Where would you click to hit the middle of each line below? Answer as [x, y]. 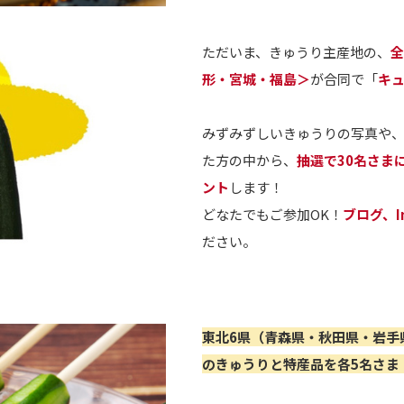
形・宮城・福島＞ [256, 79]
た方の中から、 [249, 160]
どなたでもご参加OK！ [272, 214]
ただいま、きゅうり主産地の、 [296, 52]
